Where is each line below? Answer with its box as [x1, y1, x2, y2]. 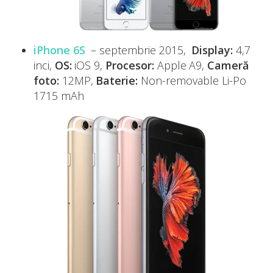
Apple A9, [154, 58, 207, 73]
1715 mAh [34, 88, 84, 103]
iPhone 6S [34, 43, 85, 57]
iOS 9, [71, 58, 105, 73]
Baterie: [96, 73, 138, 88]
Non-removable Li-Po [138, 73, 246, 88]
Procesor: [105, 58, 154, 73]
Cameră [207, 58, 249, 73]
